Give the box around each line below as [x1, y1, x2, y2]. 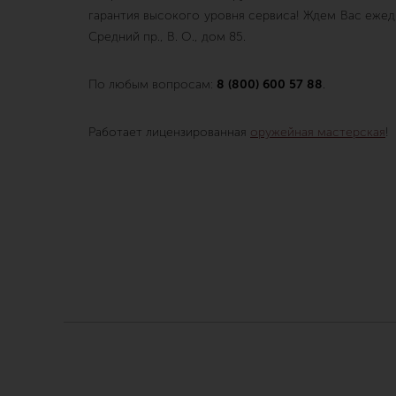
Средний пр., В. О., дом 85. [88, 29, 246, 44]
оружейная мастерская [250, 125, 385, 140]
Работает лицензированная [88, 125, 250, 140]
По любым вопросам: [88, 77, 217, 92]
